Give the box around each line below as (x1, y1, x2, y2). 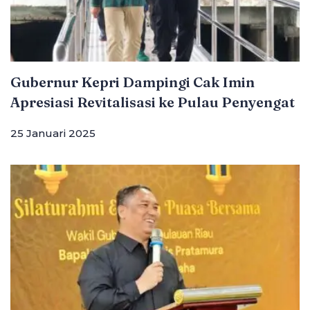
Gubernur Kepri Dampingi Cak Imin (10, 73, 255, 91)
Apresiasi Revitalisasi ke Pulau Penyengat (10, 93, 295, 111)
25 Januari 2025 (10, 127, 95, 140)
